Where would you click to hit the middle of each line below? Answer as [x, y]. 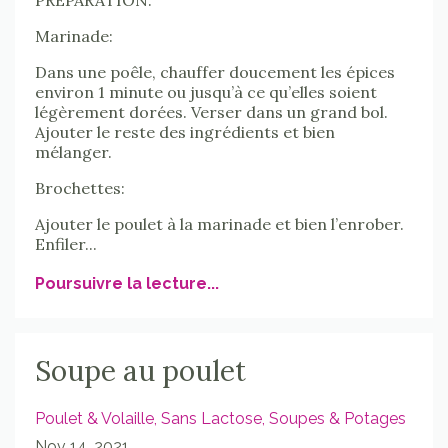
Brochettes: [80, 187]
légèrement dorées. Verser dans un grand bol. [211, 111]
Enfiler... [66, 243]
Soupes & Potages [337, 418]
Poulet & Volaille [94, 418]
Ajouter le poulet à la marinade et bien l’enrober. [219, 223]
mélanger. [73, 151]
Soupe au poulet [140, 370]
